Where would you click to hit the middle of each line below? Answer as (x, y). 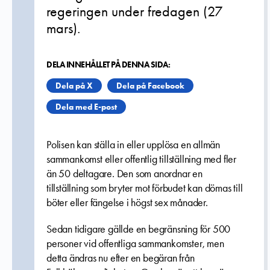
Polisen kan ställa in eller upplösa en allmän (133, 145)
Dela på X (74, 86)
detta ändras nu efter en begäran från (121, 258)
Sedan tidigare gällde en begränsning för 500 (139, 229)
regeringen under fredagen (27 (135, 11)
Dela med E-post (86, 107)
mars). (63, 28)
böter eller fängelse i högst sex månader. (127, 202)
